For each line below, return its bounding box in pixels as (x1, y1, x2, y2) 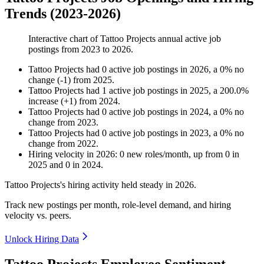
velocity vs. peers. (5, 210, 71, 221)
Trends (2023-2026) (5, 6, 121, 22)
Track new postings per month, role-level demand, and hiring (5, 200, 231, 210)
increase (28, 96, 58, 107)
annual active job (156, 34, 221, 44)
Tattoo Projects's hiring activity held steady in (5, 180, 175, 190)
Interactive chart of (28, 34, 100, 44)
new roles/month (124, 149, 189, 160)
